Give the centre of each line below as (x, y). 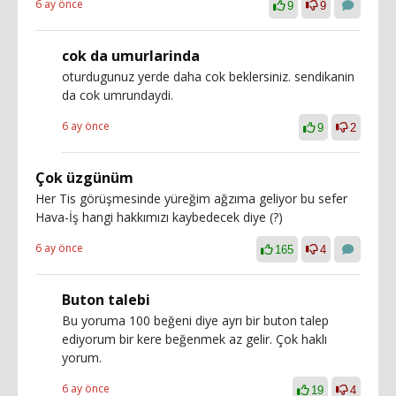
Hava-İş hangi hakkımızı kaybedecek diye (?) (159, 217)
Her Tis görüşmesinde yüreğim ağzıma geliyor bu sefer (191, 198)
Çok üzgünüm (84, 177)
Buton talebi (106, 299)
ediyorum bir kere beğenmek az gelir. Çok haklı (194, 339)
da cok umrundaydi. (118, 95)
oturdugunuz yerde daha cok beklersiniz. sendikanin (208, 76)
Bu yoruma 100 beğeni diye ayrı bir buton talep (195, 320)
